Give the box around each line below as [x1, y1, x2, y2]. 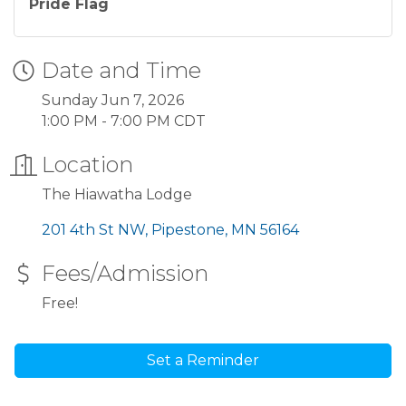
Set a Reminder [147, 351, 259, 369]
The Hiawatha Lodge [42, 185, 192, 203]
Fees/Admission [42, 259, 208, 286]
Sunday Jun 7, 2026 [42, 91, 184, 109]
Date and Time [42, 56, 201, 83]
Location [42, 150, 133, 178]
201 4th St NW [42, 220, 145, 238]
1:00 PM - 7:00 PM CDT [42, 111, 206, 130]
